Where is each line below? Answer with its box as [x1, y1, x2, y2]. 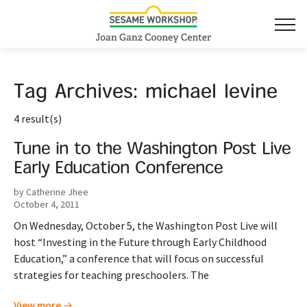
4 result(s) [14, 112, 62, 125]
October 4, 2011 [14, 198, 79, 210]
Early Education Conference [14, 161, 223, 177]
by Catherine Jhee [14, 186, 88, 198]
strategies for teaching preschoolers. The [14, 268, 209, 282]
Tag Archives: [14, 84, 145, 103]
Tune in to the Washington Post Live [14, 142, 291, 158]
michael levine [145, 84, 278, 103]
